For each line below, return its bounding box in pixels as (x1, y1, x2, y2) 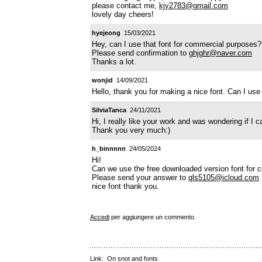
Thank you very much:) (92, 125, 170, 135)
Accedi (90, 213, 109, 220)
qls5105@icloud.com (188, 173, 259, 182)
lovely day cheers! (92, 9, 154, 19)
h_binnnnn (92, 144, 126, 152)
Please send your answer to (92, 173, 188, 182)
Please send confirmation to (92, 48, 189, 57)
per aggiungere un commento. (109, 213, 196, 220)
